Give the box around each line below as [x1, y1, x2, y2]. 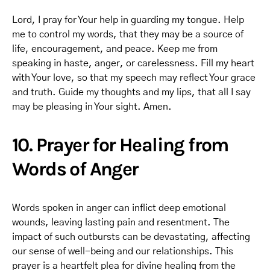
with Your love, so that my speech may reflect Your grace [12, 73, 256, 83]
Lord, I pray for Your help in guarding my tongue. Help [12, 15, 244, 25]
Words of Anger [12, 158, 139, 180]
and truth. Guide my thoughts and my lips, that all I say [12, 87, 251, 97]
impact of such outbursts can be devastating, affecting [12, 232, 250, 242]
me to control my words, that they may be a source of [12, 30, 243, 39]
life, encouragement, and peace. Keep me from [12, 44, 218, 54]
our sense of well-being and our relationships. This [12, 246, 233, 256]
